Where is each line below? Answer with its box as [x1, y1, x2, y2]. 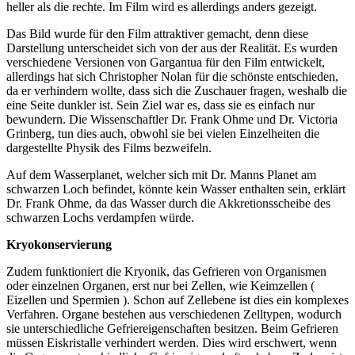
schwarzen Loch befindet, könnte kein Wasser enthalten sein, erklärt [6, 182, 345, 197]
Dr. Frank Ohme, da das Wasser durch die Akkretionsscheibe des [6, 197, 330, 211]
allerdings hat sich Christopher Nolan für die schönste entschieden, [6, 70, 338, 84]
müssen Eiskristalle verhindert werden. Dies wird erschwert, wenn [6, 336, 337, 350]
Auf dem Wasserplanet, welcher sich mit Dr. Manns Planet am [6, 168, 316, 182]
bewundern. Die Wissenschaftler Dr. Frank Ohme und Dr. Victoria [6, 113, 338, 127]
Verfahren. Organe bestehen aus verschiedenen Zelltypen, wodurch [6, 307, 342, 322]
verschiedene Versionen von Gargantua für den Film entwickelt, [6, 55, 325, 70]
